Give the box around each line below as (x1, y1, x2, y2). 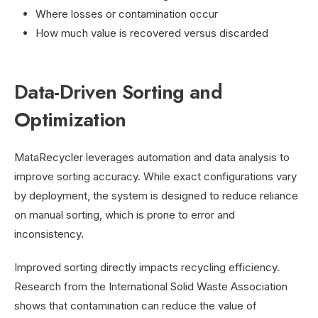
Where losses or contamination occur (35, 6, 218, 21)
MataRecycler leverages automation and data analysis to (14, 150, 290, 164)
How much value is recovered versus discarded (35, 26, 268, 40)
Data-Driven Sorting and (14, 77, 222, 106)
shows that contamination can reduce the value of (14, 298, 257, 312)
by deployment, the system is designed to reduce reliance (14, 188, 298, 202)
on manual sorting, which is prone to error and (14, 207, 235, 221)
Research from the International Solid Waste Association (14, 279, 287, 293)
